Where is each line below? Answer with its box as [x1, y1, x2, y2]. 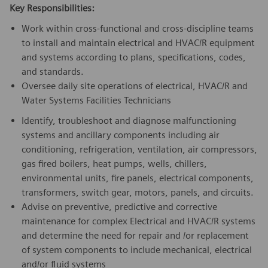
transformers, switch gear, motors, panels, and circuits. [22, 186, 254, 198]
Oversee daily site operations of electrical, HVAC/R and [22, 80, 248, 92]
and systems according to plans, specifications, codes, [22, 51, 246, 63]
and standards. [22, 65, 84, 77]
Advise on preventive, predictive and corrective [22, 200, 217, 212]
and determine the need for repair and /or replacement [22, 229, 249, 241]
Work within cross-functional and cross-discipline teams [22, 22, 254, 34]
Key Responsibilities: [10, 2, 95, 14]
